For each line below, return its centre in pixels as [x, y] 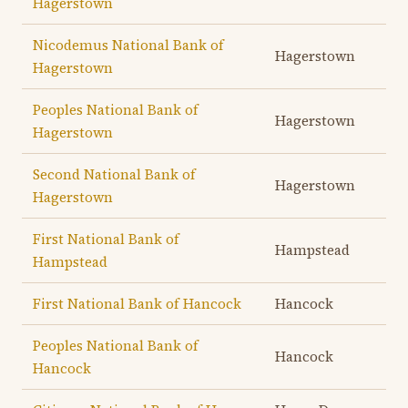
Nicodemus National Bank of [128, 45]
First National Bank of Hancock [137, 304]
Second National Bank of [114, 174]
